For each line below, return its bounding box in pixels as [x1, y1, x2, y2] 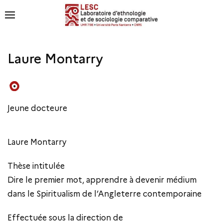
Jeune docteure [7, 104, 67, 113]
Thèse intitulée [7, 161, 65, 171]
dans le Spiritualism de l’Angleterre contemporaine [7, 189, 202, 199]
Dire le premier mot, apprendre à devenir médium [7, 175, 197, 185]
